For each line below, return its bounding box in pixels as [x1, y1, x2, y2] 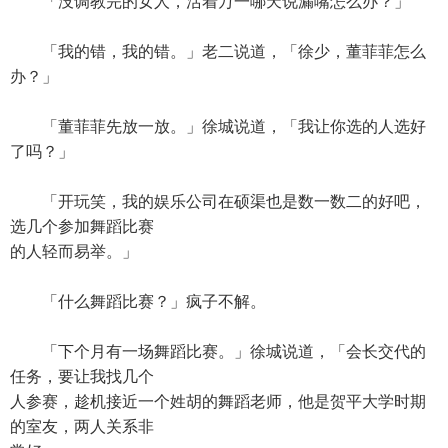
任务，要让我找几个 [10, 368, 154, 385]
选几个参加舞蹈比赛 [10, 218, 154, 235]
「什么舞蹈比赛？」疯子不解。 [10, 293, 266, 310]
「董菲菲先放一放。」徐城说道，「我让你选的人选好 [10, 118, 426, 135]
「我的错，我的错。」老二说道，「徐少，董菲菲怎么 [10, 43, 426, 60]
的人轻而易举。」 [10, 243, 138, 260]
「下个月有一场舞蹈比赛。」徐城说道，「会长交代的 [10, 343, 426, 360]
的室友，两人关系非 [10, 418, 154, 435]
